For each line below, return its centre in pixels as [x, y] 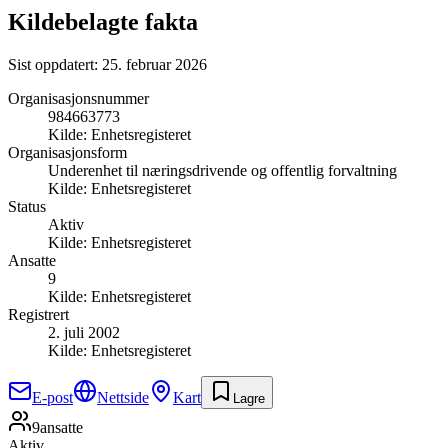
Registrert [38, 314]
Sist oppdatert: [55, 64]
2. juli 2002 [84, 332]
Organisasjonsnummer [78, 98]
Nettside [123, 397]
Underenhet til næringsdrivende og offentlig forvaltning [222, 170]
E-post [52, 397]
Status [27, 206]
